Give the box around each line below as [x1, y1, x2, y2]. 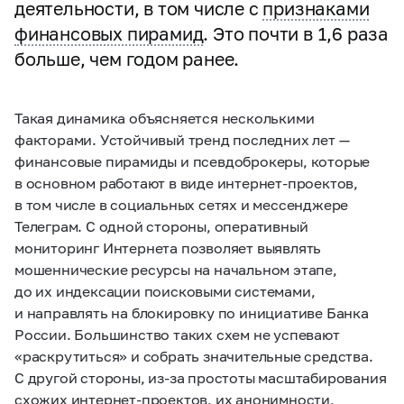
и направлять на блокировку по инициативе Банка [14, 304, 369, 321]
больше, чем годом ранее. [14, 48, 240, 69]
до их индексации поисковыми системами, [14, 282, 316, 299]
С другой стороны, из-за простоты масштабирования [14, 369, 387, 386]
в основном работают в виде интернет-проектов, [14, 174, 358, 191]
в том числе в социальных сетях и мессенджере [14, 196, 349, 213]
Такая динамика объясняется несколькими [14, 109, 315, 126]
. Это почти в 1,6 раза [203, 23, 390, 44]
